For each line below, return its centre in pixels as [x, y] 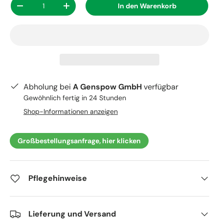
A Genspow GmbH [107, 87]
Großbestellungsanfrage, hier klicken [79, 141]
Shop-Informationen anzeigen [71, 111]
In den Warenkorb [147, 6]
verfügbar [160, 87]
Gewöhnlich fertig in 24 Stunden [75, 98]
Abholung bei [48, 87]
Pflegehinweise [58, 178]
